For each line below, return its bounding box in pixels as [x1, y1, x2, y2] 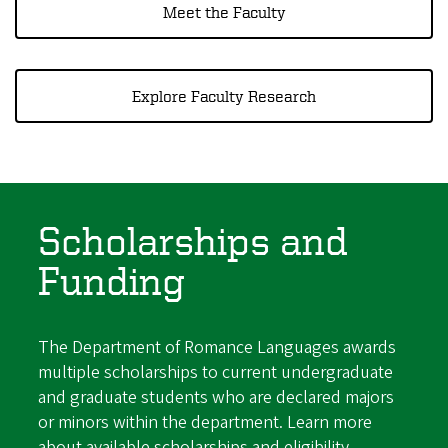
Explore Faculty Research [132, 87, 316, 106]
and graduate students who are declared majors [38, 384, 395, 410]
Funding [38, 259, 186, 303]
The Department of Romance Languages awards [38, 334, 397, 360]
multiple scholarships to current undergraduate [38, 359, 394, 385]
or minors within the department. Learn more [38, 409, 373, 435]
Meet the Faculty [162, 3, 286, 22]
